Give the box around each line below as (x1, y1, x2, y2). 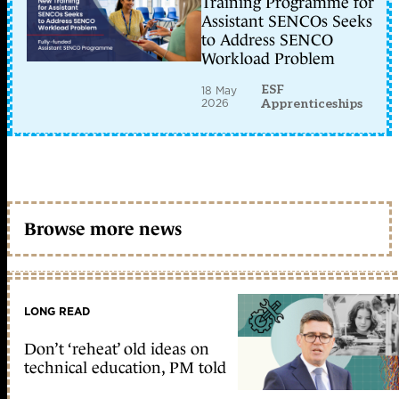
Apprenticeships (261, 96, 363, 112)
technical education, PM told (24, 359, 226, 378)
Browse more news (24, 218, 182, 239)
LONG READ (24, 304, 90, 320)
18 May (201, 83, 237, 99)
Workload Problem (201, 50, 335, 69)
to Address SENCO (201, 31, 333, 50)
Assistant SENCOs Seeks (201, 12, 372, 31)
